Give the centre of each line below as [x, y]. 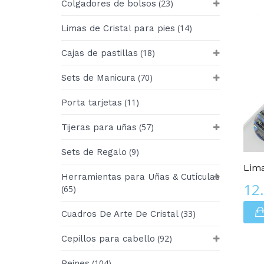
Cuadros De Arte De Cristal [120, 214]
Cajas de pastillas [100, 53]
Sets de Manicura [98, 77]
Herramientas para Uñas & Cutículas [141, 176]
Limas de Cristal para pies [118, 28]
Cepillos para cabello [108, 238]
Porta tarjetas [92, 102]
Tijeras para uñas [99, 127]
